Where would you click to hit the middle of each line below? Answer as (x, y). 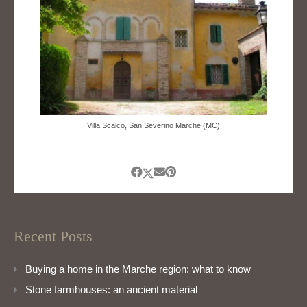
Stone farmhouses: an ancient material (111, 290)
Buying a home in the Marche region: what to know (138, 269)
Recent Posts (53, 236)
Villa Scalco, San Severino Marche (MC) (153, 126)
